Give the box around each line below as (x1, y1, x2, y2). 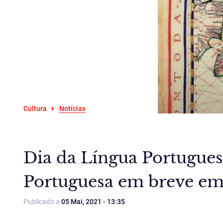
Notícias (59, 105, 86, 112)
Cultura (23, 105, 47, 112)
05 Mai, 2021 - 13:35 (61, 198, 125, 206)
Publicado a (23, 198, 61, 206)
